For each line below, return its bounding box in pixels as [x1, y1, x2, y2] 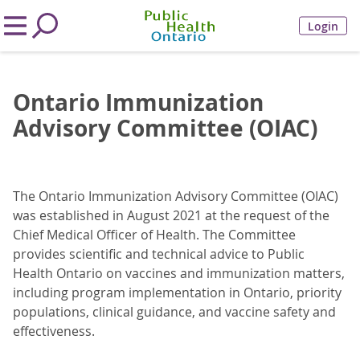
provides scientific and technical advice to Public [13, 245, 305, 263]
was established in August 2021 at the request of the [13, 207, 329, 224]
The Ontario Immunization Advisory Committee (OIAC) [13, 187, 338, 205]
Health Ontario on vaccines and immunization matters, [13, 264, 345, 282]
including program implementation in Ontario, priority [13, 284, 342, 301]
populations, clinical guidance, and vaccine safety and [13, 303, 336, 321]
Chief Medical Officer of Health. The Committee [13, 226, 296, 243]
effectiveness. [13, 322, 95, 340]
